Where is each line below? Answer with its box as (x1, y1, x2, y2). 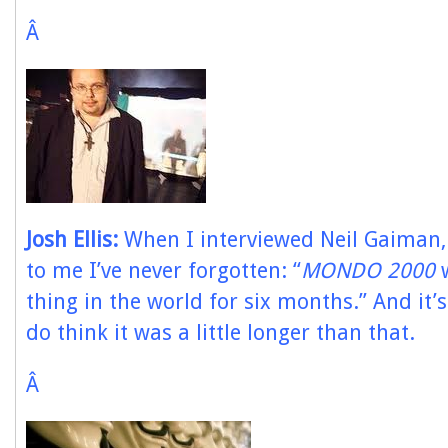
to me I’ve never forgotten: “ (26, 258, 301, 283)
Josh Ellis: (26, 227, 118, 252)
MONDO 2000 (301, 258, 435, 283)
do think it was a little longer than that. (26, 320, 415, 345)
